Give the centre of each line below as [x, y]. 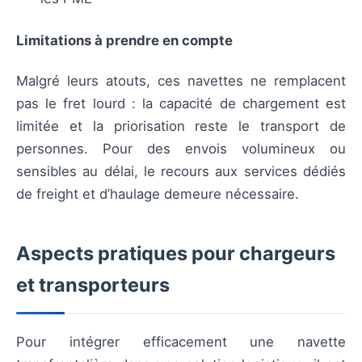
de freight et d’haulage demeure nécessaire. [158, 194]
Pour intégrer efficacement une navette [181, 342]
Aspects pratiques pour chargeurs [176, 254]
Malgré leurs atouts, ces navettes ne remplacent [181, 81]
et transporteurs [93, 285]
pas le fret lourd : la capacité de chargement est [181, 104]
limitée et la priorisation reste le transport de [181, 126]
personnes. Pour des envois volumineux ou [181, 149]
